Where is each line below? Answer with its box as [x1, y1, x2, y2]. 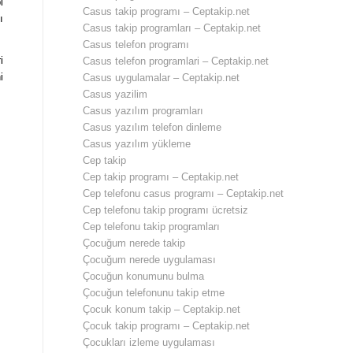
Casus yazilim [83, 88, 148, 100]
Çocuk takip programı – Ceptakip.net [83, 320, 251, 332]
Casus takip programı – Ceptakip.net [83, 6, 251, 17]
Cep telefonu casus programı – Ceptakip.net [83, 188, 284, 199]
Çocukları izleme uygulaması [83, 336, 216, 348]
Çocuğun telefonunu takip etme [83, 287, 225, 299]
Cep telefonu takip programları [83, 221, 221, 232]
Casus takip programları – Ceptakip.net [83, 22, 262, 34]
